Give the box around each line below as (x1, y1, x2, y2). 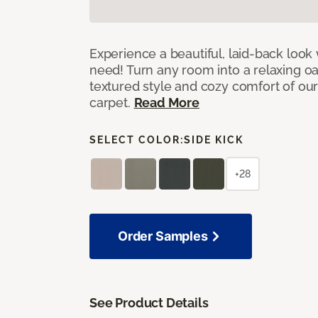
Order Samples (118, 228, 208, 243)
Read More (133, 94, 199, 110)
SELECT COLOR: (89, 133, 184, 146)
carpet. (89, 94, 134, 110)
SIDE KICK (184, 133, 243, 146)
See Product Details (89, 295, 209, 310)
